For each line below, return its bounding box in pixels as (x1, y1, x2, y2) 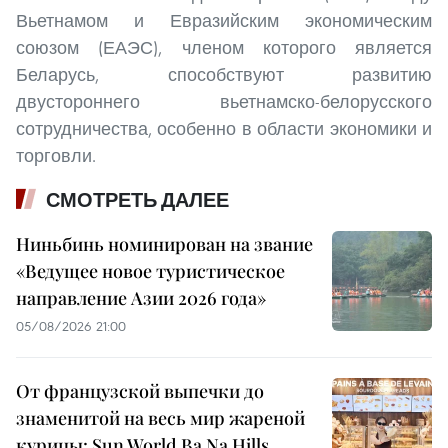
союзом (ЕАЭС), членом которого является (16, 36, 432, 60)
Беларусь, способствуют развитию (16, 63, 432, 87)
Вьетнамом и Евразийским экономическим (16, 9, 432, 33)
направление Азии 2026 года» (16, 286, 266, 311)
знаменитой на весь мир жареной (16, 406, 305, 431)
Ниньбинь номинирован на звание (16, 232, 313, 257)
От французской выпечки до (16, 379, 264, 404)
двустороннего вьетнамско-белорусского (16, 90, 432, 114)
